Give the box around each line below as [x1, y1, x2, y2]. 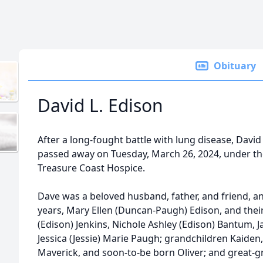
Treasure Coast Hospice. [38, 161, 145, 174]
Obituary [214, 59, 256, 72]
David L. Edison [38, 93, 163, 117]
